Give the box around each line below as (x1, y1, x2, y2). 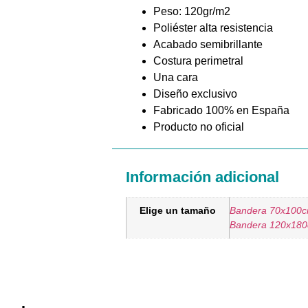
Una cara (153, 71, 199, 83)
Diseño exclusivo (153, 87, 238, 100)
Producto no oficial (153, 120, 245, 133)
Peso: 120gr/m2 (153, 5, 231, 17)
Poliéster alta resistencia (153, 21, 274, 34)
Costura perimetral (153, 54, 244, 67)
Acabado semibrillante (153, 38, 263, 50)
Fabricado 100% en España (153, 104, 290, 116)
